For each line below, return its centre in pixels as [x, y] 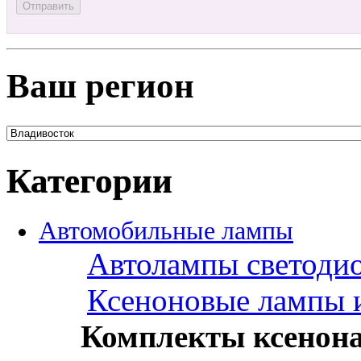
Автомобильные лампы [166, 230]
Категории [89, 180]
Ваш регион [100, 85]
